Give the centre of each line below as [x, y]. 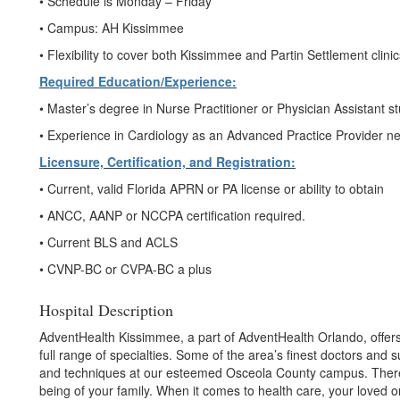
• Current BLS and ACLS [108, 242]
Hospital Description [106, 310]
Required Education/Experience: [138, 81]
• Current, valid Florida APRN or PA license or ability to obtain [212, 188]
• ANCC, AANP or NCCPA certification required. [172, 215]
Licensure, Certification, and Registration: [167, 162]
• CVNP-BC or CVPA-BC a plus [125, 269]
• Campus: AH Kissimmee [112, 28]
